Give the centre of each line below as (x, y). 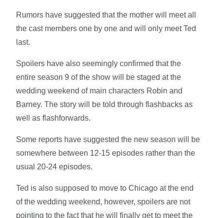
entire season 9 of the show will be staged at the (99, 77)
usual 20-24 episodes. (54, 166)
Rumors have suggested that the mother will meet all (106, 15)
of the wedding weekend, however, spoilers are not (103, 201)
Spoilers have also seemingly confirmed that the (99, 63)
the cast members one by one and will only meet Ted (106, 28)
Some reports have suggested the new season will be (108, 139)
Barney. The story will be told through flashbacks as (105, 104)
